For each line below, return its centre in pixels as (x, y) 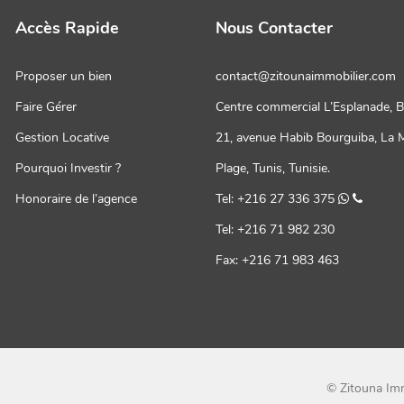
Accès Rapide (67, 28)
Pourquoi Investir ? (68, 168)
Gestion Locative (62, 137)
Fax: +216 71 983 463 (277, 260)
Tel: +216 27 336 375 (277, 198)
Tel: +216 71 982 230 (275, 229)
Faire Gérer (46, 106)
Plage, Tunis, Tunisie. (273, 168)
